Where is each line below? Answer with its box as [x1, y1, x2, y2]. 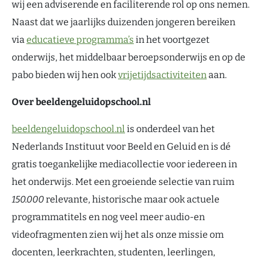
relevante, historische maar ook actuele [46, 194, 220, 205]
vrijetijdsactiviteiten [118, 69, 207, 80]
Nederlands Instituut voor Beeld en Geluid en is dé [12, 141, 231, 152]
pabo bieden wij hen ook [12, 69, 118, 80]
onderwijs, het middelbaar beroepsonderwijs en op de [12, 52, 245, 63]
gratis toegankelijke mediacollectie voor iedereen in [12, 159, 237, 170]
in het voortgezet [134, 34, 210, 45]
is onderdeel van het [125, 123, 215, 134]
